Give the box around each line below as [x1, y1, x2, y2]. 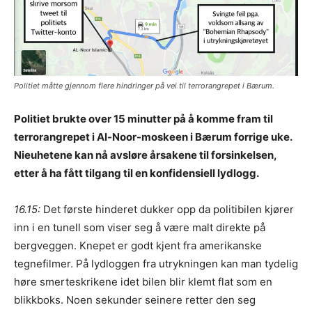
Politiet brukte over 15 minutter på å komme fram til [14, 111, 273, 125]
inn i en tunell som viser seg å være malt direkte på [14, 220, 265, 234]
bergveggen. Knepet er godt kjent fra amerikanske [14, 238, 262, 252]
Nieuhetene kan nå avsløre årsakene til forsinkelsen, [14, 148, 276, 162]
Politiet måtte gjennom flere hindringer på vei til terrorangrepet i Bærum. [14, 80, 274, 91]
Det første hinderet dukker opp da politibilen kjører [40, 202, 294, 216]
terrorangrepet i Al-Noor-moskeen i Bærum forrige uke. [14, 130, 292, 143]
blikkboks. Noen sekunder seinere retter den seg [14, 292, 256, 306]
